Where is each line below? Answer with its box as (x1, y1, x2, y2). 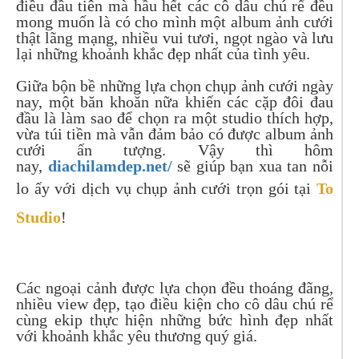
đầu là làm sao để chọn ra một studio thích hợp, (16, 109, 333, 127)
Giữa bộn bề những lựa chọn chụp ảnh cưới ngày (16, 77, 333, 95)
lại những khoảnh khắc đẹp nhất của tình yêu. (16, 45, 310, 63)
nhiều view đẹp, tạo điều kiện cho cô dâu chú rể (16, 295, 333, 313)
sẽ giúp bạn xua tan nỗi (177, 157, 334, 175)
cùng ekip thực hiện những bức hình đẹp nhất (16, 311, 333, 329)
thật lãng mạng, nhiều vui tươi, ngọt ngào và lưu (16, 29, 333, 46)
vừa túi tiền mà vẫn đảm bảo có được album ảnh (16, 125, 333, 143)
